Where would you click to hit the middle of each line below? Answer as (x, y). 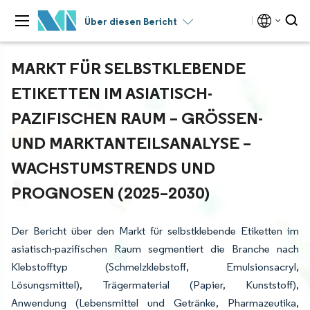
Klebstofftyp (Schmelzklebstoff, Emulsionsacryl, (155, 267)
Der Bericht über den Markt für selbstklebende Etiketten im (155, 231)
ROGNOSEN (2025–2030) (108, 192)
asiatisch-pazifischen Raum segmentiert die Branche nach (155, 249)
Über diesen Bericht (131, 21)
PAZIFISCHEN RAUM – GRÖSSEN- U (137, 118)
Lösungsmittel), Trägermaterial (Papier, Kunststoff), (155, 285)
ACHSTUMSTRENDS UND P (113, 167)
